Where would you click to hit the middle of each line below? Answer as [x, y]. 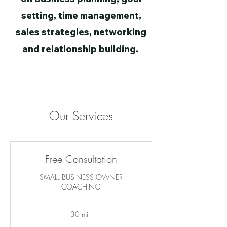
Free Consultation [81, 159]
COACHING [81, 187]
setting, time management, [81, 15]
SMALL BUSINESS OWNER [81, 177]
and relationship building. [81, 49]
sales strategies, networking [81, 32]
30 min [81, 214]
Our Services [81, 116]
